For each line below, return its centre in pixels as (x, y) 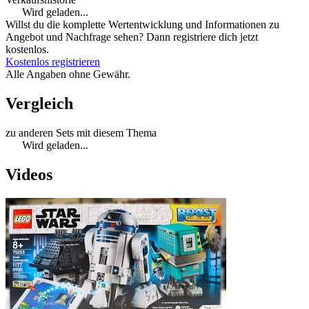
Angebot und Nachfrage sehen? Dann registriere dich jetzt (132, 37)
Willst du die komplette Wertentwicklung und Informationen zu (142, 25)
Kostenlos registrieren (53, 62)
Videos (29, 174)
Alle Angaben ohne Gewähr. (68, 74)
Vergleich (39, 104)
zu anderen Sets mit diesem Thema (81, 133)
